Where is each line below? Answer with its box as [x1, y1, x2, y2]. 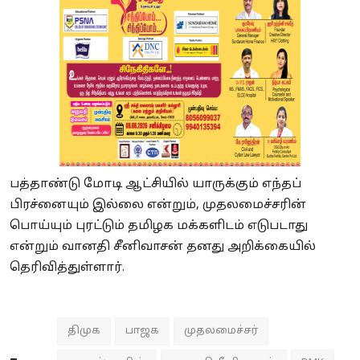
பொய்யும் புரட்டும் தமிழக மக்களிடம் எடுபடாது [10, 218, 308, 234]
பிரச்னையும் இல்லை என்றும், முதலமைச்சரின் [10, 197, 306, 213]
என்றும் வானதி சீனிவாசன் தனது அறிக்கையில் [10, 239, 316, 255]
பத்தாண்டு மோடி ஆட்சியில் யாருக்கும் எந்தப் [10, 176, 301, 192]
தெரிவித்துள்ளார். [10, 260, 125, 276]
